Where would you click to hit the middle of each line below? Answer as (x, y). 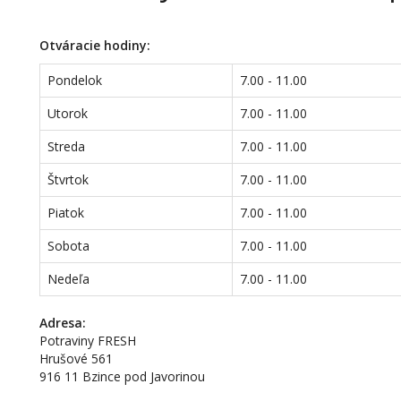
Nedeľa (69, 279)
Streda (67, 146)
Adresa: (63, 323)
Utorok (68, 113)
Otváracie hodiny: (95, 45)
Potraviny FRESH (88, 341)
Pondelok (75, 80)
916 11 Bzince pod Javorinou (123, 376)
